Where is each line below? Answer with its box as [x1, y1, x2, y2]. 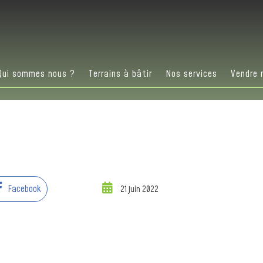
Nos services [166, 68, 218, 81]
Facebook [8, 183, 42, 196]
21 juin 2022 [119, 184, 159, 196]
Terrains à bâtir [89, 68, 153, 81]
